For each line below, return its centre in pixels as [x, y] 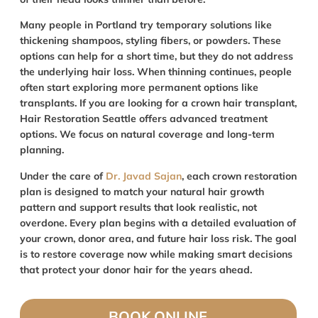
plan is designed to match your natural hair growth [142, 191]
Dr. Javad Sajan [143, 176]
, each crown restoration [239, 176]
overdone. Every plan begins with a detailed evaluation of [158, 223]
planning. [43, 150]
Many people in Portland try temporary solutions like [146, 25]
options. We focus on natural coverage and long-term [147, 135]
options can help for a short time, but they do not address [156, 56]
